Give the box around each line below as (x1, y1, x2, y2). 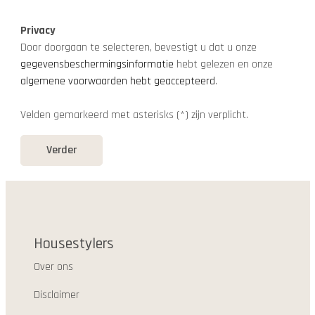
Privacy (20, 23, 56, 38)
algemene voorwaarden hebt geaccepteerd (20, 74, 215, 89)
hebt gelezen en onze (173, 57, 273, 72)
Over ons (33, 259, 73, 274)
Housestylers (33, 234, 114, 254)
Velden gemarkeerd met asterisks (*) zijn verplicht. (20, 108, 248, 122)
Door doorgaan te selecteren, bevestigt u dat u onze (20, 40, 257, 55)
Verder (46, 143, 77, 157)
